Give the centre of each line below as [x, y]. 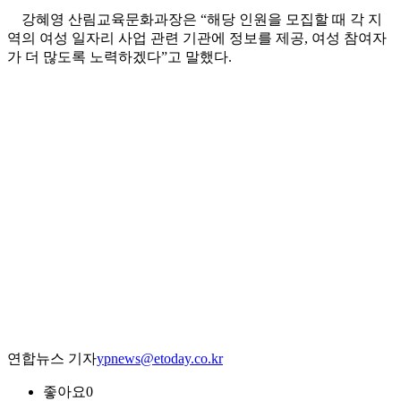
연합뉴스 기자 [52, 359]
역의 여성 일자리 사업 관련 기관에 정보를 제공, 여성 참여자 [197, 38]
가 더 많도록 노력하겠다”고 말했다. [119, 57]
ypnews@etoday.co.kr [160, 359]
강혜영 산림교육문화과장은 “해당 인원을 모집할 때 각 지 [195, 20]
